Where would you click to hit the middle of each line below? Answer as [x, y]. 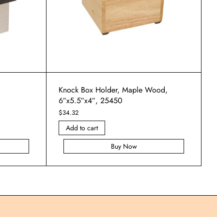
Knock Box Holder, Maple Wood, [113, 90]
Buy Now [124, 147]
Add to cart [82, 128]
